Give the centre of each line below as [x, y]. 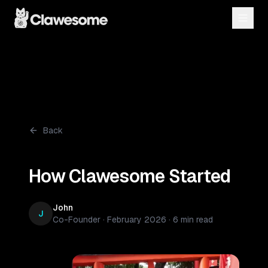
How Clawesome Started [130, 176]
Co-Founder [77, 220]
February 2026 [137, 220]
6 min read [193, 220]
